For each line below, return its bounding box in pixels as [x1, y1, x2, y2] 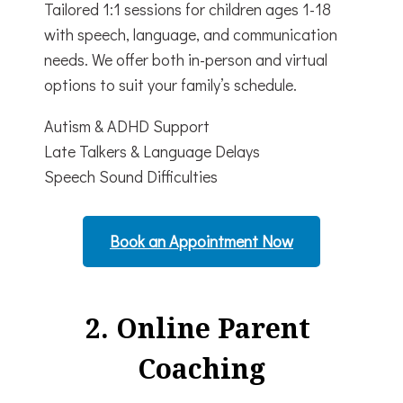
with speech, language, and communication [44, 22, 337, 45]
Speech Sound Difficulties [44, 165, 218, 187]
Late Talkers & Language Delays [44, 139, 260, 162]
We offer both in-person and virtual [92, 48, 327, 70]
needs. [44, 48, 92, 70]
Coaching [138, 349, 265, 387]
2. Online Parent [85, 309, 318, 346]
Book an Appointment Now [110, 229, 293, 252]
